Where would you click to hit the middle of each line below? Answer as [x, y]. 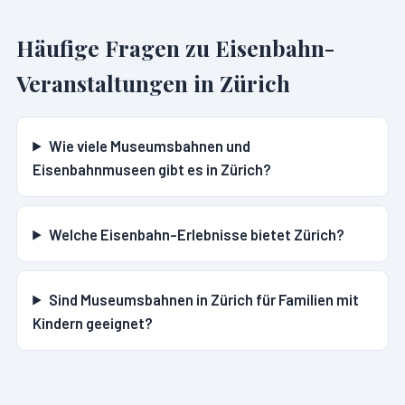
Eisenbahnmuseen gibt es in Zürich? [152, 169]
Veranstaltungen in [118, 83]
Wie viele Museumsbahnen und [149, 145]
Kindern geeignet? [93, 322]
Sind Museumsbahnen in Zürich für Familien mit [203, 299]
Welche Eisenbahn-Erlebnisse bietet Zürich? [196, 234]
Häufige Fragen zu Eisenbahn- [175, 48]
